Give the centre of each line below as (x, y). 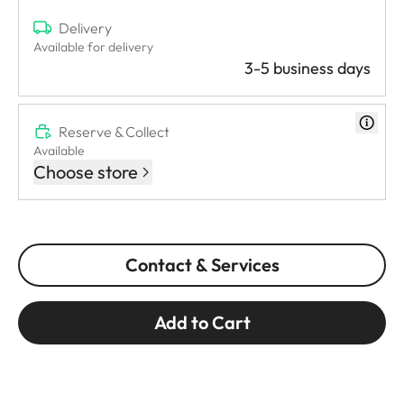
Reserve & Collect (114, 131)
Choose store (86, 171)
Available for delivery (93, 46)
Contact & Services (202, 264)
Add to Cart (202, 322)
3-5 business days (308, 68)
